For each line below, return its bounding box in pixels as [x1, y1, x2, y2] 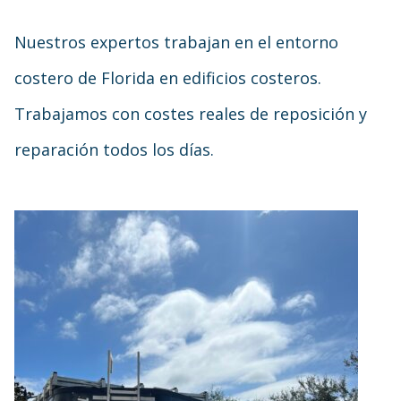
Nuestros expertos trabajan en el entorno [14, 31, 338, 53]
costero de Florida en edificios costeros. [14, 67, 321, 89]
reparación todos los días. [14, 139, 214, 160]
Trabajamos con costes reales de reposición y [14, 103, 367, 124]
